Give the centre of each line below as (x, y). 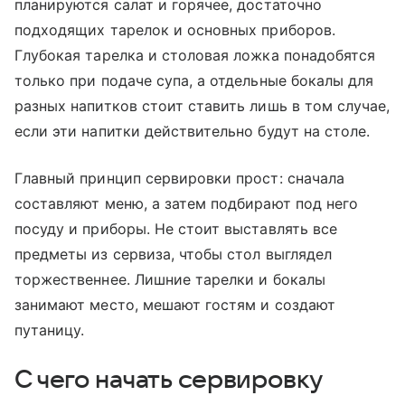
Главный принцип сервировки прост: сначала (179, 178)
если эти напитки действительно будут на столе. (193, 131)
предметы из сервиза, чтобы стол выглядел (173, 254)
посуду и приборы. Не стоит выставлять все (176, 228)
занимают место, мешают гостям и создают (175, 304)
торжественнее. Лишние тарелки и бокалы (170, 279)
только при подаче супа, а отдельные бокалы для (194, 80)
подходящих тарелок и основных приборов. (175, 29)
